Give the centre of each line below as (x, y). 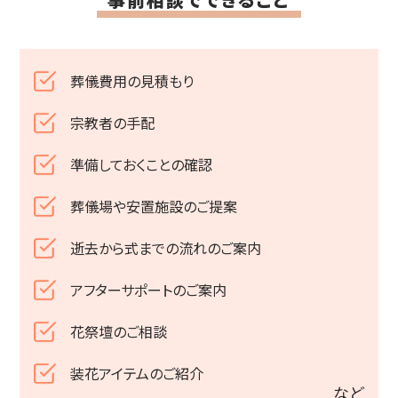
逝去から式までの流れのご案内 (165, 248)
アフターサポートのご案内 (148, 290)
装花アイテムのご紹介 (136, 374)
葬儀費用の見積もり (131, 81)
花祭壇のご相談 (118, 332)
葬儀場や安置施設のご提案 (153, 207)
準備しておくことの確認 (141, 165)
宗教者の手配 (112, 123)
